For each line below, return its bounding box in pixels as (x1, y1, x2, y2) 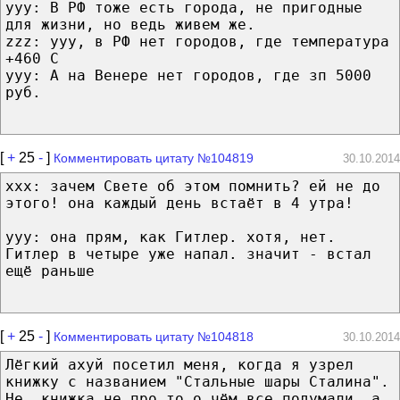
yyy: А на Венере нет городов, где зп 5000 (5, 66, 371, 84)
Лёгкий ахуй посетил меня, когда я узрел (5, 355, 354, 373)
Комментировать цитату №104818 (54, 329, 254, 344)
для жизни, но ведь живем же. (5, 15, 255, 33)
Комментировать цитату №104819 (54, 150, 254, 165)
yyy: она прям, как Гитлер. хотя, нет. (5, 228, 336, 246)
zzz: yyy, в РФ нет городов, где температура (5, 32, 389, 50)
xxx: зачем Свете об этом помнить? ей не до (5, 177, 380, 195)
